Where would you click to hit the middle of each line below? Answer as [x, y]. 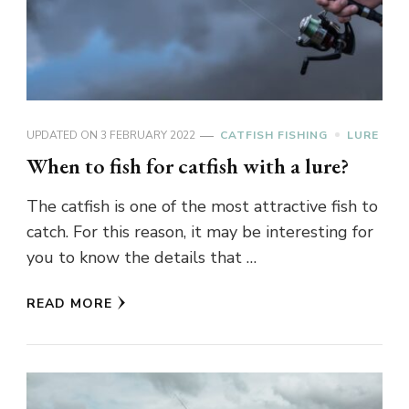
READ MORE [69, 303]
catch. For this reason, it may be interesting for [200, 231]
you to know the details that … [142, 257]
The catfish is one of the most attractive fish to [202, 206]
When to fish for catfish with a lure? [188, 165]
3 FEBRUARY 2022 [148, 135]
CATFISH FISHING [274, 135]
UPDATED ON [63, 135]
